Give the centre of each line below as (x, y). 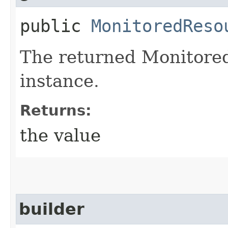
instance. (60, 81)
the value (60, 135)
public (55, 26)
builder (52, 209)
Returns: (56, 110)
